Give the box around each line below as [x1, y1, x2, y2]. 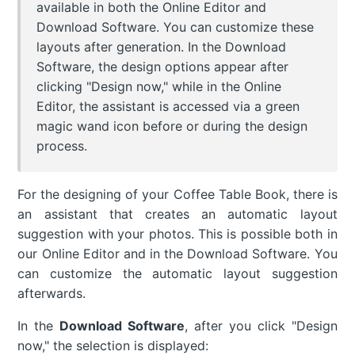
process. [36, 138, 88, 155]
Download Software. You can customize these [36, 19, 315, 36]
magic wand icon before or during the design [36, 118, 308, 135]
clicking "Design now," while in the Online [36, 78, 282, 95]
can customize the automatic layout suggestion [17, 265, 338, 282]
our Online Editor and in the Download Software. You [17, 246, 338, 262]
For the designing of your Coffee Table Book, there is [17, 186, 338, 203]
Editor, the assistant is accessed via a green [36, 98, 300, 115]
